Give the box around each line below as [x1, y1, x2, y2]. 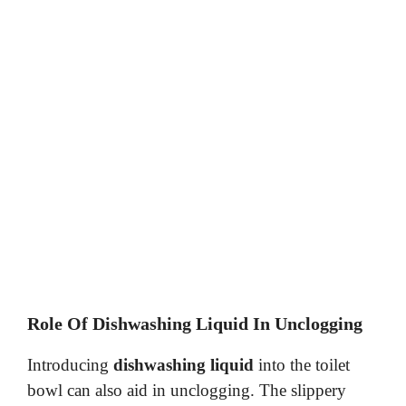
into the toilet [254, 355, 350, 375]
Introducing [27, 355, 113, 375]
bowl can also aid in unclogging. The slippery [27, 381, 346, 401]
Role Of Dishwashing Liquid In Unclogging [27, 314, 362, 334]
